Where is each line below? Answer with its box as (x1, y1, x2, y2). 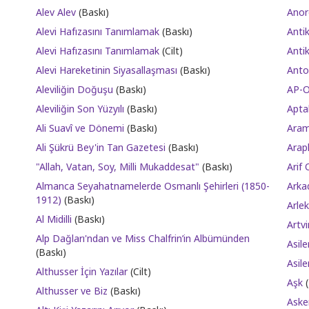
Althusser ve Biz (36, 284, 108, 297)
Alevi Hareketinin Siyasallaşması (36, 63, 178, 77)
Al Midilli (36, 212, 72, 226)
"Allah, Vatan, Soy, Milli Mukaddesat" (36, 160, 200, 173)
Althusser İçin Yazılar (36, 265, 128, 278)
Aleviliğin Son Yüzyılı (36, 102, 125, 115)
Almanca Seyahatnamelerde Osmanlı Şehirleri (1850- (36, 179, 270, 192)
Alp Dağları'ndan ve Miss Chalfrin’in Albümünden (36, 232, 250, 245)
